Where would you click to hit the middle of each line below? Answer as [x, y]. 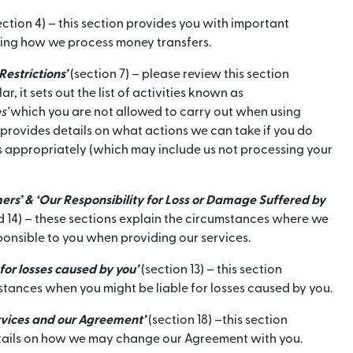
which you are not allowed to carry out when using [154, 112]
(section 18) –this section [217, 320]
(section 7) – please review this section [178, 74]
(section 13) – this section [210, 269]
